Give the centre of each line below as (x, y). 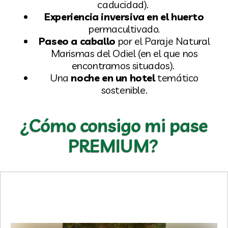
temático (178, 78)
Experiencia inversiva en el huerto (124, 17)
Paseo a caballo (78, 41)
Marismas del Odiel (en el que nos (124, 53)
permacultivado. (124, 29)
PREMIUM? (114, 146)
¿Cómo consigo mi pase (114, 125)
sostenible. (124, 90)
